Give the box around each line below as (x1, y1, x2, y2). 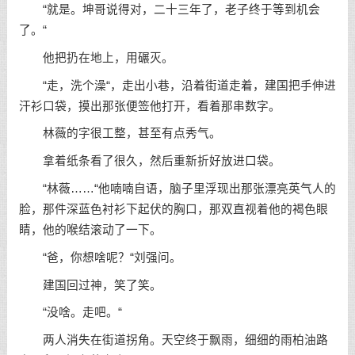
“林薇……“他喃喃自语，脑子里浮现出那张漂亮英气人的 (18, 182, 336, 195)
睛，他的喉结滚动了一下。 (18, 223, 162, 236)
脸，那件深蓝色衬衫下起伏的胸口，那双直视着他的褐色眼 (18, 203, 328, 216)
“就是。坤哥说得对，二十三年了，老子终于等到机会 (18, 2, 320, 16)
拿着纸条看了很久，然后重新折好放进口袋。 (18, 155, 281, 168)
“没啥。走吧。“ (18, 306, 122, 319)
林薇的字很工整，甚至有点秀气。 (18, 127, 221, 140)
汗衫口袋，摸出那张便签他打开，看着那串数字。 (18, 99, 281, 113)
